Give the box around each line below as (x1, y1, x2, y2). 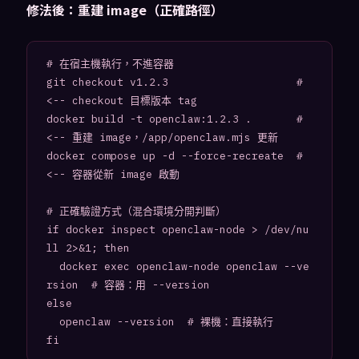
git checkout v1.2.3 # (46, 75, 303, 89)
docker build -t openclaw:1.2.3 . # (46, 111, 303, 126)
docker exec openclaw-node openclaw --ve (46, 259, 59, 273)
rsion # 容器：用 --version (46, 277, 210, 292)
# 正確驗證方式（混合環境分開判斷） (46, 204, 226, 218)
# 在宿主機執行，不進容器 (46, 56, 174, 71)
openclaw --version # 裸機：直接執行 (46, 314, 59, 329)
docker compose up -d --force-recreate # (46, 148, 303, 163)
